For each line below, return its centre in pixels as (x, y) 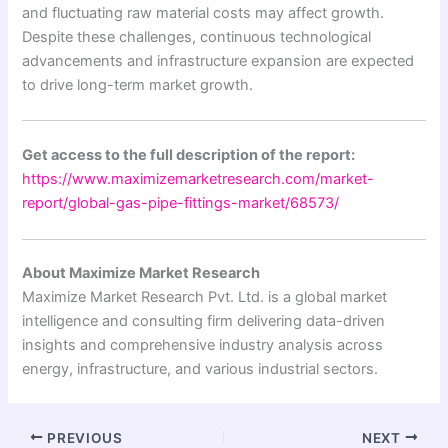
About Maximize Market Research (141, 273)
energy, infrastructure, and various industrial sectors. (200, 369)
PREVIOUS (83, 437)
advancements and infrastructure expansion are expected (218, 61)
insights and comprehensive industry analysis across (203, 345)
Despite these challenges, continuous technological (197, 37)
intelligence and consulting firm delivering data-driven (204, 321)
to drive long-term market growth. (138, 85)
